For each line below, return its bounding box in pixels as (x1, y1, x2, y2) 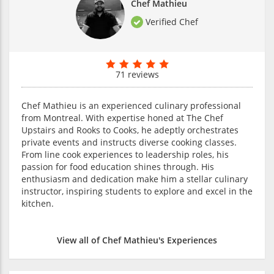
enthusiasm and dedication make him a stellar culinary (21, 172, 248, 185)
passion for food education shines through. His (21, 160, 214, 172)
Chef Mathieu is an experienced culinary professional (21, 99, 241, 111)
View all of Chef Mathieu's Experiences (57, 234, 217, 246)
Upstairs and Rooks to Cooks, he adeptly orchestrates (21, 124, 239, 136)
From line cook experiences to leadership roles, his (21, 148, 229, 160)
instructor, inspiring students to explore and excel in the (21, 185, 253, 197)
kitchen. (21, 197, 54, 209)
